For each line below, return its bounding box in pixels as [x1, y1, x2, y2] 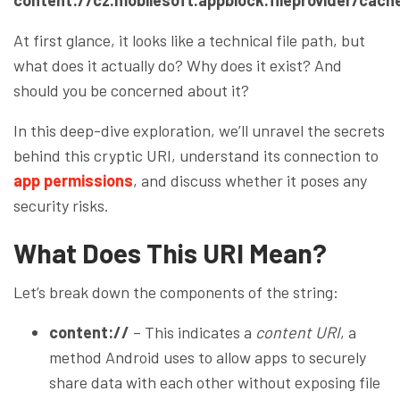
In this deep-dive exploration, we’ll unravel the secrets [13, 120, 385, 140]
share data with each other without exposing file [49, 371, 380, 392]
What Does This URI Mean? [13, 236, 327, 269]
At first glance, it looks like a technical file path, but [13, 29, 365, 50]
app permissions [13, 170, 133, 190]
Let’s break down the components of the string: [13, 281, 338, 302]
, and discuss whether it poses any [133, 170, 367, 190]
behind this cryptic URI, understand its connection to [13, 145, 379, 165]
